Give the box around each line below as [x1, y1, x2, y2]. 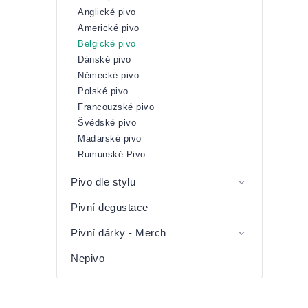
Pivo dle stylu [71, 176, 135, 188]
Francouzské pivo [78, 102, 154, 112]
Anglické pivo [78, 7, 136, 17]
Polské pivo [78, 86, 129, 96]
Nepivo [71, 252, 104, 264]
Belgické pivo [78, 38, 136, 49]
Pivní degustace [71, 201, 148, 213]
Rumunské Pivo [78, 149, 146, 159]
